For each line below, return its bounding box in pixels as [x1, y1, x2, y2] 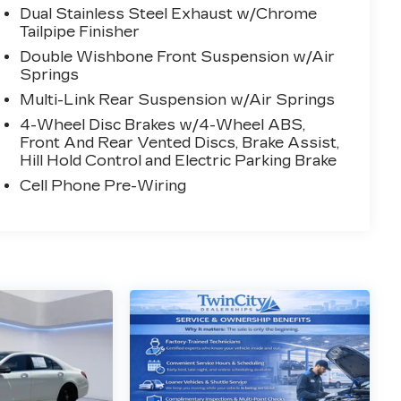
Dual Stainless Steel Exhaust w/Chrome [20, 5, 318, 23]
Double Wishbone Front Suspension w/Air [20, 48, 336, 66]
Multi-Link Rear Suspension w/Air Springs [20, 91, 336, 109]
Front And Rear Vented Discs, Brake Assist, [20, 134, 340, 152]
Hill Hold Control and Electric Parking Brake [20, 152, 337, 170]
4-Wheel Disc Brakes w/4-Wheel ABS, [20, 116, 306, 134]
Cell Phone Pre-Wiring [20, 177, 187, 195]
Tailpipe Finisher [20, 23, 141, 41]
